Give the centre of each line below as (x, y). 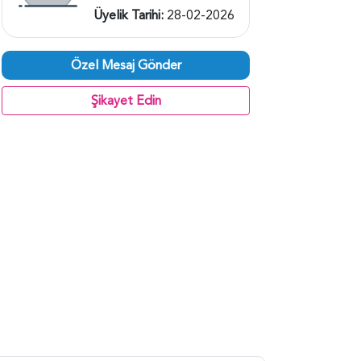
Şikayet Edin (126, 100)
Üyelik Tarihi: (130, 15)
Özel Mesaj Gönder (126, 65)
